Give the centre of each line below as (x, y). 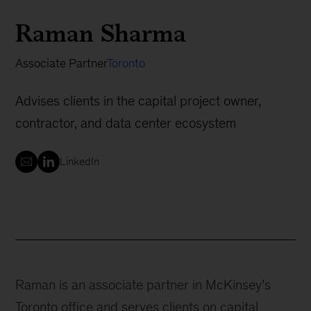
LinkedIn (80, 161)
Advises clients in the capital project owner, (138, 101)
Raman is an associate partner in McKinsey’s (143, 285)
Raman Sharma (101, 33)
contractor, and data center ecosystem (126, 123)
